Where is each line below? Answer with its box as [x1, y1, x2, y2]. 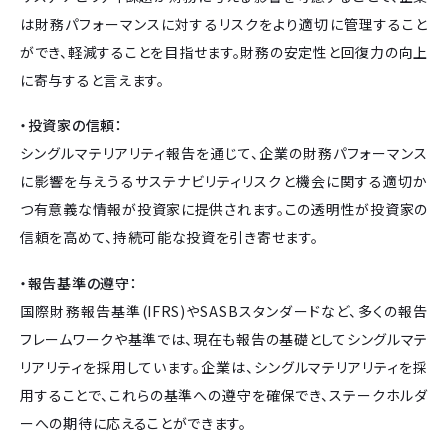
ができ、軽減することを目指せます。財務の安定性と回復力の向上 [20, 41, 428, 62]
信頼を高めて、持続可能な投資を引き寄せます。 [20, 227, 319, 248]
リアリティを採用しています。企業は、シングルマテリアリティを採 [20, 356, 428, 377]
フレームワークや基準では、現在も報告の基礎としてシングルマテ [20, 328, 428, 349]
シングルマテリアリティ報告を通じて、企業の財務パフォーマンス [20, 143, 428, 164]
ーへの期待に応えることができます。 [20, 412, 247, 433]
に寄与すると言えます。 [20, 69, 165, 90]
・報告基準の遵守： [20, 272, 138, 293]
